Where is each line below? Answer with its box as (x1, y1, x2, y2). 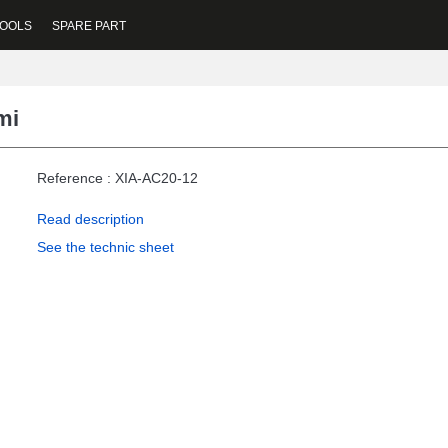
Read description (37, 211, 144, 227)
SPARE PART (52, 18, 126, 33)
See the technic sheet (37, 239, 174, 255)
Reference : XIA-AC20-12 (37, 170, 198, 186)
